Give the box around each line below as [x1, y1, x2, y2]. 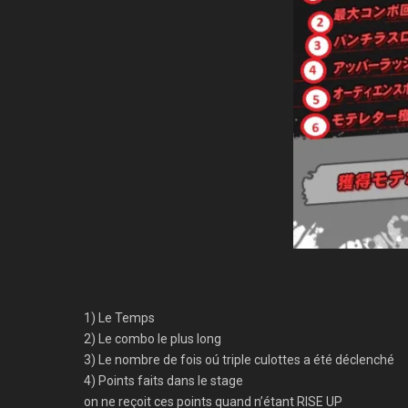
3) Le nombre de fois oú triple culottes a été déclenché [84, 352, 394, 368]
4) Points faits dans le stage [84, 373, 243, 389]
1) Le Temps [84, 311, 155, 326]
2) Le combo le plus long [84, 331, 221, 347]
